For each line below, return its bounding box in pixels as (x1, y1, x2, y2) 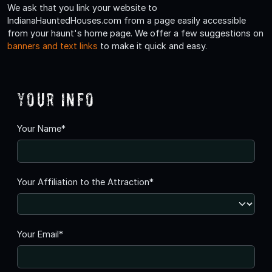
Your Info (17, 88, 95, 110)
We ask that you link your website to (7, 2, 157, 13)
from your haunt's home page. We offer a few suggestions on (7, 27, 263, 38)
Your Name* (17, 123, 66, 134)
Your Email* (17, 228, 63, 239)
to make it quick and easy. (98, 40, 207, 51)
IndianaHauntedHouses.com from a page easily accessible (7, 15, 246, 25)
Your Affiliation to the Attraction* (17, 176, 154, 187)
